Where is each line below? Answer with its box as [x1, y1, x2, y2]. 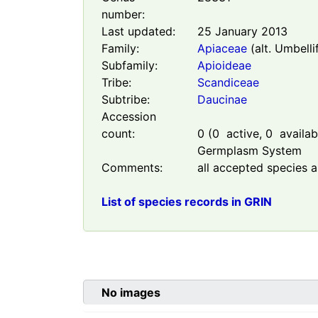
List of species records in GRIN [102, 194, 272, 209]
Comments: [102, 160, 163, 175]
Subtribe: [102, 92, 150, 107]
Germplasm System [197, 143, 302, 158]
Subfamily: [102, 58, 158, 73]
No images [102, 285, 160, 300]
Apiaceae [197, 41, 247, 56]
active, [219, 126, 265, 141]
